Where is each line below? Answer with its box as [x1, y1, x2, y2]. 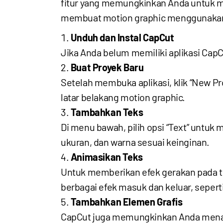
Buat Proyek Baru [70, 61, 144, 73]
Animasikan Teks [70, 151, 143, 163]
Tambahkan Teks [70, 106, 143, 118]
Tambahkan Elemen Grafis [70, 196, 183, 208]
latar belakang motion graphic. [61, 91, 186, 103]
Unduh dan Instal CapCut [70, 31, 174, 43]
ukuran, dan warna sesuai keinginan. [61, 136, 210, 148]
